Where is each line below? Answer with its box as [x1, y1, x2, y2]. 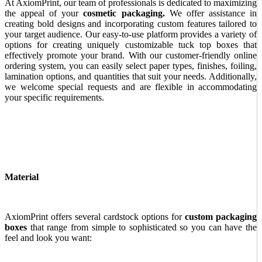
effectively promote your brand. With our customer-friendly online [5, 50, 257, 60]
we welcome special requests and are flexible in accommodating [5, 81, 257, 92]
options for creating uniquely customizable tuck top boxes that [5, 39, 257, 50]
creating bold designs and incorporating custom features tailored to [5, 18, 257, 29]
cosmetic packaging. [83, 8, 165, 18]
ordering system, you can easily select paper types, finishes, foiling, [5, 60, 257, 71]
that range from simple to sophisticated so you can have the [30, 222, 257, 232]
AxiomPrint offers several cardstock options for [5, 211, 185, 222]
